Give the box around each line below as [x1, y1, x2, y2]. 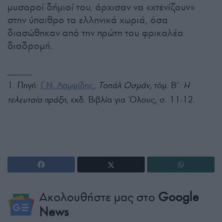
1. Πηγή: [7, 79, 41, 91]
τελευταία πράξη [7, 94, 66, 105]
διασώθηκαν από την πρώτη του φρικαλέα [7, 26, 183, 40]
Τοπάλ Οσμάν [98, 79, 150, 91]
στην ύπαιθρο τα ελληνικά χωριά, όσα [7, 13, 168, 27]
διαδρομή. [7, 39, 53, 53]
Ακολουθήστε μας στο [39, 189, 158, 205]
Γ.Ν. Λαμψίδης [41, 79, 94, 91]
